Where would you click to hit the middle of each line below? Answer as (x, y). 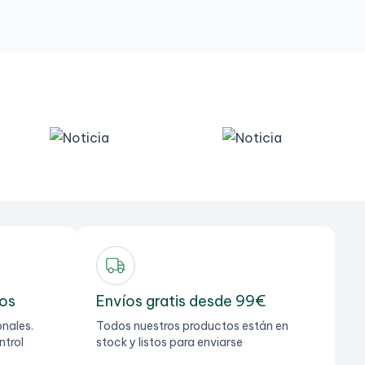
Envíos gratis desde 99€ (181, 301)
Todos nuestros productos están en (192, 325)
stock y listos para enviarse (169, 342)
